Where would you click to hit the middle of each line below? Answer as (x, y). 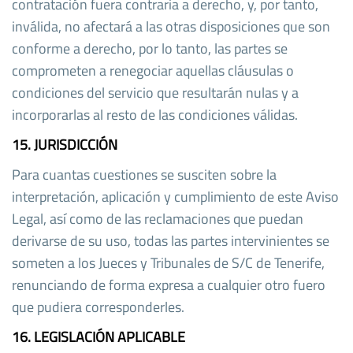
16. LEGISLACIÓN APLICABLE (98, 336)
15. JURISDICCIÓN (65, 144)
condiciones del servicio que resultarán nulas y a (155, 92)
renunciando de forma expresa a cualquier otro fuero (169, 284)
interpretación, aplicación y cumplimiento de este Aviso (175, 196)
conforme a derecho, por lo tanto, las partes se (150, 48)
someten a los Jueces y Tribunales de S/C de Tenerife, (168, 262)
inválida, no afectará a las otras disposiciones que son (171, 26)
